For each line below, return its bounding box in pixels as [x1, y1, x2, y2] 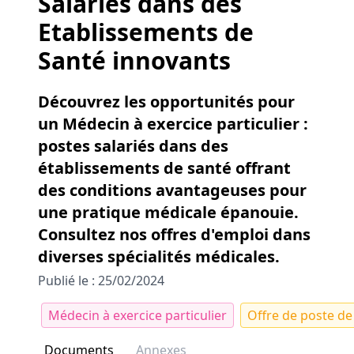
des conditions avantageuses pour [38, 179, 307, 201]
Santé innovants [38, 44, 231, 77]
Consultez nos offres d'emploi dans [38, 224, 311, 245]
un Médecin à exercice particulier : [38, 113, 308, 134]
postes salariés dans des [38, 135, 228, 156]
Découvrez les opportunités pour [38, 91, 295, 112]
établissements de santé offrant [38, 157, 291, 179]
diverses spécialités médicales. [38, 246, 280, 267]
